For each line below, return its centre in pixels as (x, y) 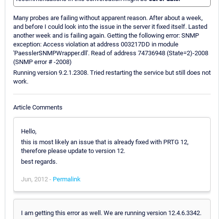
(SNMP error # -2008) (43, 62)
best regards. (39, 161)
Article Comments (38, 107)
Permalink (67, 179)
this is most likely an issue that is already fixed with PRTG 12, (105, 142)
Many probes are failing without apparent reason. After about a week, (108, 18)
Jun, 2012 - (37, 179)
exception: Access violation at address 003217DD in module (96, 44)
